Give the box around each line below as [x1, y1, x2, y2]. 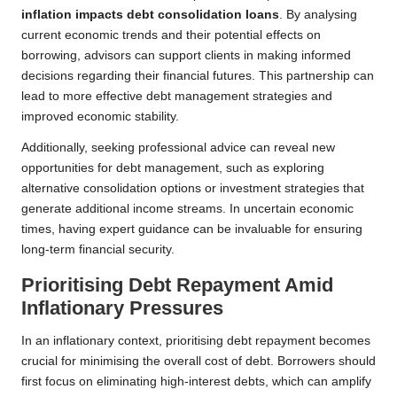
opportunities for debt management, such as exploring [21, 161, 324, 175]
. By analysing [279, 8, 357, 22]
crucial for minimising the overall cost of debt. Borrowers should [21, 354, 376, 369]
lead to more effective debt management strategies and [21, 90, 332, 104]
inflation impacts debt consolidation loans [21, 8, 279, 22]
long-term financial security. [21, 243, 175, 257]
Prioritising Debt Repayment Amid [21, 274, 333, 297]
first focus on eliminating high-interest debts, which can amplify [21, 375, 371, 389]
